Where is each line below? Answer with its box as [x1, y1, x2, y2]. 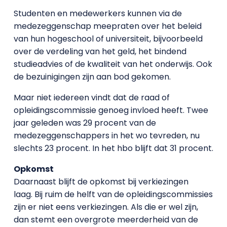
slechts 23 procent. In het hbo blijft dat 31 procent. [13, 142, 213, 154]
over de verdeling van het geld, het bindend [13, 45, 186, 57]
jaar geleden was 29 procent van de [13, 117, 156, 129]
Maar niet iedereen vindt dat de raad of [13, 91, 170, 103]
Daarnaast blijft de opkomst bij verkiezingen [13, 175, 188, 187]
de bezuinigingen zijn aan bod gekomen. [13, 70, 171, 83]
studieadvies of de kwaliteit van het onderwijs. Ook [13, 58, 212, 70]
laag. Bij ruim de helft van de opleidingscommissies [13, 188, 213, 200]
